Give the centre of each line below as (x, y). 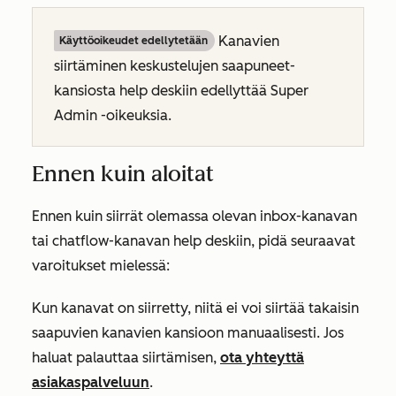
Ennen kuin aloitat (123, 174)
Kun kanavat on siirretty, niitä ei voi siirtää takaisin (195, 308)
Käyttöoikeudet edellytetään (133, 41)
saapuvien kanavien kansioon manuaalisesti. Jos (188, 333)
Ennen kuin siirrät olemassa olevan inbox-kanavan (194, 216)
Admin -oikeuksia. (113, 115)
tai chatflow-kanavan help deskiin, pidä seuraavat (194, 241)
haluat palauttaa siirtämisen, (126, 358)
